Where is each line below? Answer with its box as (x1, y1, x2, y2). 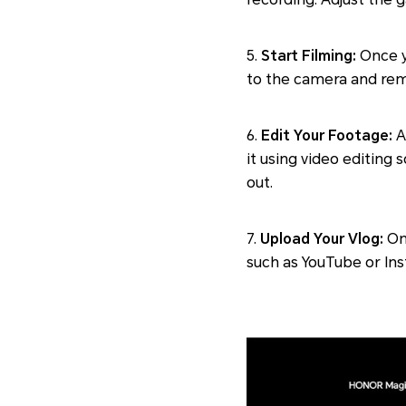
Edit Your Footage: (261, 126, 392, 144)
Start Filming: (261, 46, 356, 64)
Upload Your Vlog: (260, 229, 383, 247)
